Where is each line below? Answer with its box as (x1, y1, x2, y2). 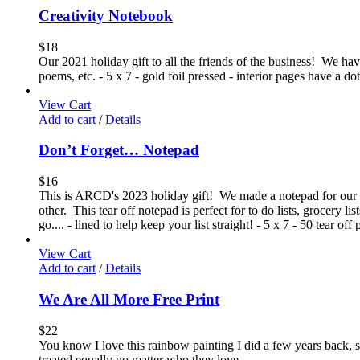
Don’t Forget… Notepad (39, 141, 199, 159)
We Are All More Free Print (39, 290, 219, 308)
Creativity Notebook (39, 7, 173, 25)
